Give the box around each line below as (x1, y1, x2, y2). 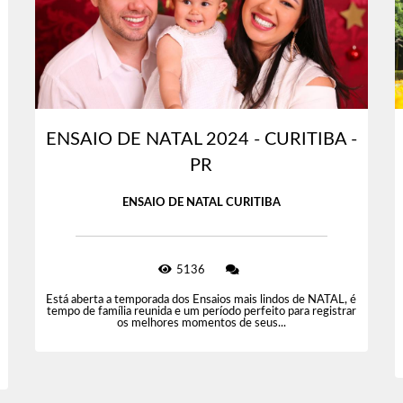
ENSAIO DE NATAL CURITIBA (121, 197, 281, 210)
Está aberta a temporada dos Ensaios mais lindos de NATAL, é (46, 294, 357, 307)
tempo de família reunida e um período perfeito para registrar (46, 306, 356, 318)
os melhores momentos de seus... (116, 318, 286, 330)
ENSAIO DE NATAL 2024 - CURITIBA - (45, 130, 357, 149)
